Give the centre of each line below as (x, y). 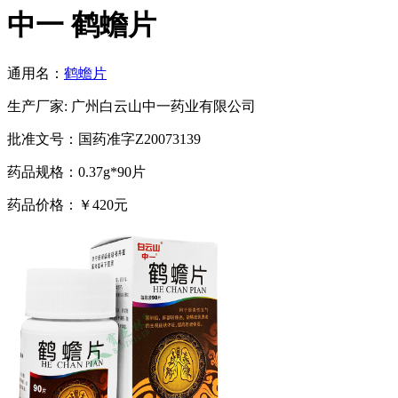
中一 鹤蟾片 (82, 25)
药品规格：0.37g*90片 (76, 171)
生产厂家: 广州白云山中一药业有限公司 (131, 106)
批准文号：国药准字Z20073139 (104, 139)
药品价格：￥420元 (68, 204)
